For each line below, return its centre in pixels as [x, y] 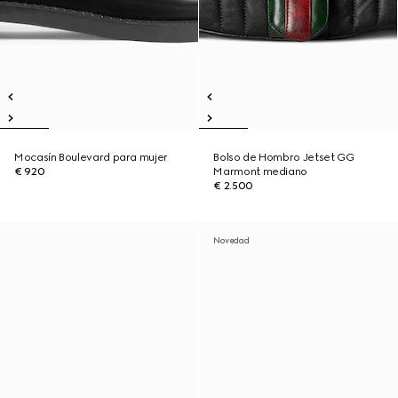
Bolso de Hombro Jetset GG [284, 157]
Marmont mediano [261, 171]
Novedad [231, 240]
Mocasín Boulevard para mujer [91, 157]
